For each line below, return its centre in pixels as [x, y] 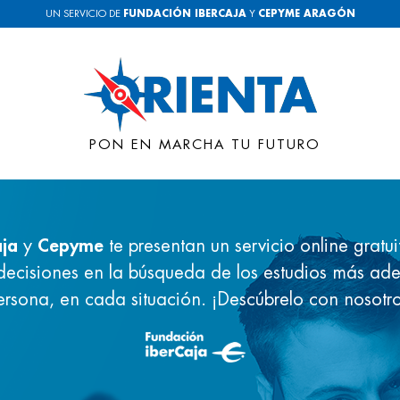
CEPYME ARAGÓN [306, 14]
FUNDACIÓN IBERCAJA [184, 14]
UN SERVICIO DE [84, 14]
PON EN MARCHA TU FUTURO [204, 145]
